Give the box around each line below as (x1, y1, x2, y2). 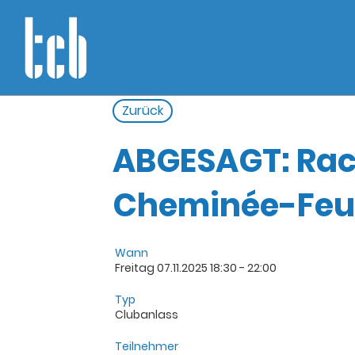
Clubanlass (115, 307, 178, 323)
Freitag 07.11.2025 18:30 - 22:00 (115, 260, 277, 276)
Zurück (122, 101, 163, 120)
